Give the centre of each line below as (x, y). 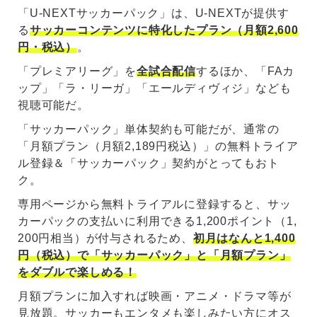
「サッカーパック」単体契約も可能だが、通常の (149, 129)
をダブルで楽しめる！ (77, 272)
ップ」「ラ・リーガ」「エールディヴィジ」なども (155, 88)
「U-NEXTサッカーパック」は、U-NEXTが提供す (154, 13)
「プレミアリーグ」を (77, 71)
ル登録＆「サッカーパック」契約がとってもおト (149, 163)
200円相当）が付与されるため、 (105, 238)
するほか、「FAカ (246, 71)
